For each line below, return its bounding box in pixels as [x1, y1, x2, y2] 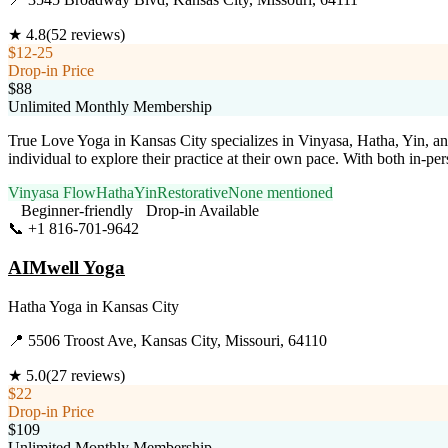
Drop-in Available [146, 202, 259, 220]
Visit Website [139, 220, 222, 238]
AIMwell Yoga [8, 256, 125, 278]
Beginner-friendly [21, 202, 133, 220]
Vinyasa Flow [8, 184, 96, 202]
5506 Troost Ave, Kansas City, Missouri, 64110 [28, 331, 327, 349]
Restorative [157, 184, 228, 202]
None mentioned [228, 184, 333, 202]
